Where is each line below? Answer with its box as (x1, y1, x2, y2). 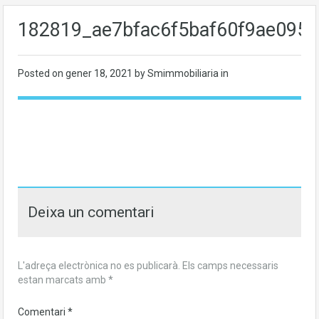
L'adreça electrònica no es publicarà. (18, 260, 180, 271)
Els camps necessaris (182, 260, 278, 271)
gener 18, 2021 (66, 68, 135, 79)
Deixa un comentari (28, 204, 155, 221)
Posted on (18, 68, 66, 79)
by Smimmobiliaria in (135, 68, 229, 79)
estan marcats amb (18, 274, 108, 286)
